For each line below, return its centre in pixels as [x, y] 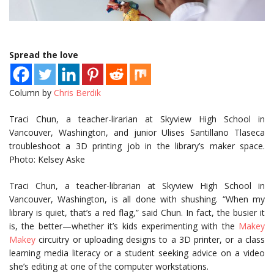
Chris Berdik [77, 93]
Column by [31, 93]
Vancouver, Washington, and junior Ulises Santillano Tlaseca [137, 133]
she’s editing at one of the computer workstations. [109, 267]
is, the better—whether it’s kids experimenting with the [124, 226]
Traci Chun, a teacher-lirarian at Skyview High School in [137, 119]
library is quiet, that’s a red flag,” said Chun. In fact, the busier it [137, 213]
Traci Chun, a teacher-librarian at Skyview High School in [137, 186]
